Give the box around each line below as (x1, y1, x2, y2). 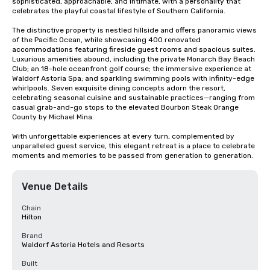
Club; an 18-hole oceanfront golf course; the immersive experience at (12, 64, 251, 73)
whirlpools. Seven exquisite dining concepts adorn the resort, (12, 84, 225, 92)
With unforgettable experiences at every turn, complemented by (12, 132, 234, 140)
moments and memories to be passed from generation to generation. (12, 151, 253, 160)
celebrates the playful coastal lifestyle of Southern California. (12, 7, 225, 15)
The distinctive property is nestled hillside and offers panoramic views (12, 26, 257, 34)
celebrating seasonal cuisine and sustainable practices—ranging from (12, 93, 255, 102)
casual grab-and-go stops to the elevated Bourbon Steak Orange (12, 103, 239, 111)
